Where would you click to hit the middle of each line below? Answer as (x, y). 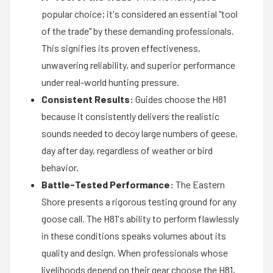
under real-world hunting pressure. (110, 82)
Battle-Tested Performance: (108, 184)
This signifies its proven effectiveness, (121, 48)
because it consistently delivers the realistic (130, 116)
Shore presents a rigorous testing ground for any (139, 201)
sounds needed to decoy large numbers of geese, (140, 133)
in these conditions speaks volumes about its (134, 235)
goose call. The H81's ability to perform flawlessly (140, 218)
